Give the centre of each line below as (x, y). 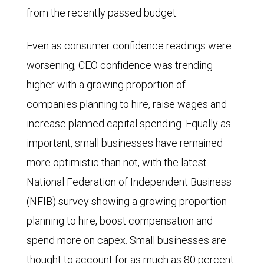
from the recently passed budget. (102, 13)
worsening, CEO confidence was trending (120, 65)
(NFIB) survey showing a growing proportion (127, 202)
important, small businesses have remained (125, 143)
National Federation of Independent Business (129, 182)
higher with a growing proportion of (106, 85)
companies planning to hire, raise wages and (127, 104)
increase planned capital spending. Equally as (129, 124)
